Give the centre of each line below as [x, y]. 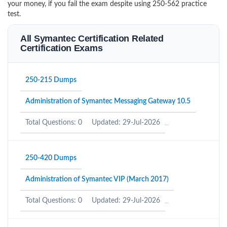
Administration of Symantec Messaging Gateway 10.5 [108, 101]
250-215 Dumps [51, 80]
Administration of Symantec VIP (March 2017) [97, 179]
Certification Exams [62, 48]
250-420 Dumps [51, 158]
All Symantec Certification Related [92, 39]
